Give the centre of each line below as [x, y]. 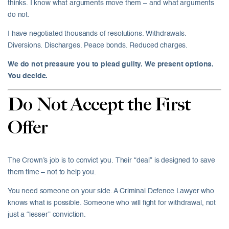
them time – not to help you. [52, 172]
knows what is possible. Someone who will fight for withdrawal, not [112, 203]
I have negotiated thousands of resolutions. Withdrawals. [97, 33]
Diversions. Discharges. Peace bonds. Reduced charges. [98, 45]
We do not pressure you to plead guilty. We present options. [111, 64]
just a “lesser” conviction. [47, 214]
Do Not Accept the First [99, 105]
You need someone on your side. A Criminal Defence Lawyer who [111, 191]
